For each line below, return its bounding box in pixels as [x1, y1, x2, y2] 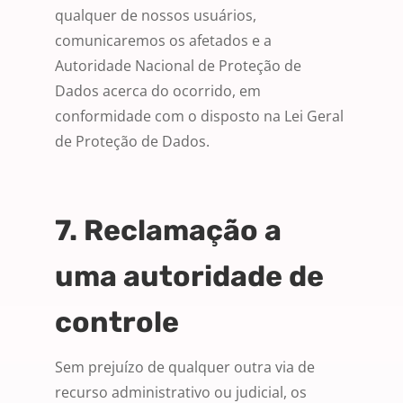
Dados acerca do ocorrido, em [55, 81, 261, 102]
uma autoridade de [55, 259, 324, 294]
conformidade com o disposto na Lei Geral [55, 106, 344, 127]
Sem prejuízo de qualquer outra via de [55, 357, 315, 378]
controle [55, 305, 179, 340]
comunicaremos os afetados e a [55, 31, 272, 51]
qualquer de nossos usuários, [55, 5, 256, 26]
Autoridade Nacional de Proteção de [55, 56, 301, 76]
